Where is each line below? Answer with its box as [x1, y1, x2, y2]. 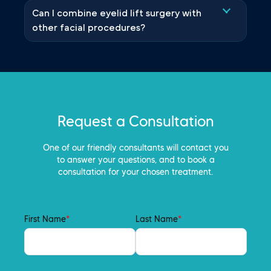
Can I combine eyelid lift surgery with [32, 8, 201, 19]
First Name [24, 214, 66, 225]
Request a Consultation [57, 113, 214, 131]
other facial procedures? [32, 23, 145, 33]
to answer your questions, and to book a [56, 154, 215, 166]
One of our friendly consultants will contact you [42, 142, 229, 154]
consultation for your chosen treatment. [58, 166, 213, 178]
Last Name [135, 214, 178, 225]
